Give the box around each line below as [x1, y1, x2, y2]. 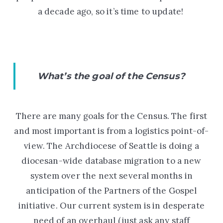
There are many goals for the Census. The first [15, 110, 208, 121]
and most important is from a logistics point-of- [14, 125, 209, 136]
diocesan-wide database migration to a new [21, 155, 202, 166]
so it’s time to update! [95, 6, 184, 17]
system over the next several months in [30, 170, 193, 181]
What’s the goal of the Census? [37, 70, 188, 82]
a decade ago [37, 6, 92, 17]
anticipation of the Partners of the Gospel [26, 185, 197, 196]
